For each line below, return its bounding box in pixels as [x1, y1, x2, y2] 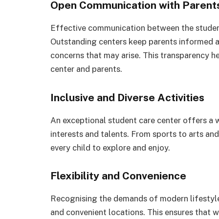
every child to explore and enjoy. [50, 142, 170, 153]
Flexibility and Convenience [50, 170, 186, 182]
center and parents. [50, 64, 122, 74]
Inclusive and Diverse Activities [50, 91, 204, 104]
